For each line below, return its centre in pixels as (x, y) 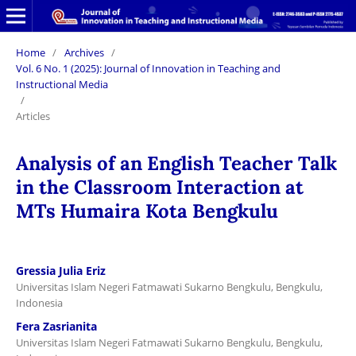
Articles (33, 116)
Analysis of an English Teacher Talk (176, 163)
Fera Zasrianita (56, 326)
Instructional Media (62, 84)
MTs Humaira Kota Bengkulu (147, 211)
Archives (84, 52)
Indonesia (39, 302)
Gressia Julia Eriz (60, 270)
